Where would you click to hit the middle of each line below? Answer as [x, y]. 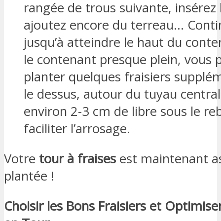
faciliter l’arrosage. [77, 129]
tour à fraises [77, 158]
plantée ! [29, 176]
